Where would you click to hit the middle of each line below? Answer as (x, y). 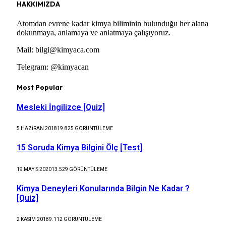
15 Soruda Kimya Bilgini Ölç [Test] (79, 148)
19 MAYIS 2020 (34, 169)
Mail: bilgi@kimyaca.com (58, 50)
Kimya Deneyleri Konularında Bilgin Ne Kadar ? (103, 188)
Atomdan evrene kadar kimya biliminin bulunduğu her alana (112, 24)
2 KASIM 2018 (33, 219)
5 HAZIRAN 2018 (37, 128)
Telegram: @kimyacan (53, 67)
